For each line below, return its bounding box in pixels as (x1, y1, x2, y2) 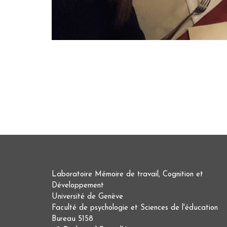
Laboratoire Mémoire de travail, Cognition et (52, 171, 203, 179)
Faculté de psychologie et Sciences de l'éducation (52, 204, 218, 212)
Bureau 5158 (52, 215, 93, 223)
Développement (52, 182, 106, 190)
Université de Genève (52, 193, 123, 201)
